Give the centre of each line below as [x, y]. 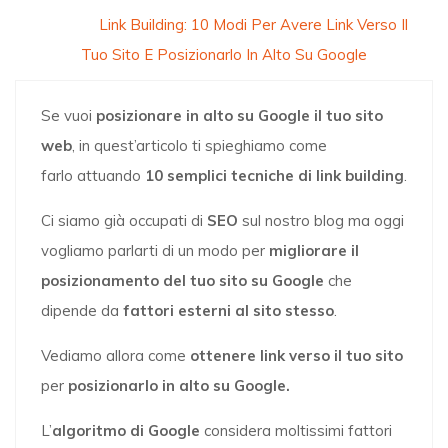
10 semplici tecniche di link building [272, 175]
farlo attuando [91, 175]
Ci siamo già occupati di [124, 220]
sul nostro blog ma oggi [321, 220]
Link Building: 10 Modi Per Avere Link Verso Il [253, 24]
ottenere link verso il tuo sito [296, 355]
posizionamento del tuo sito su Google [182, 280]
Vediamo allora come [115, 355]
